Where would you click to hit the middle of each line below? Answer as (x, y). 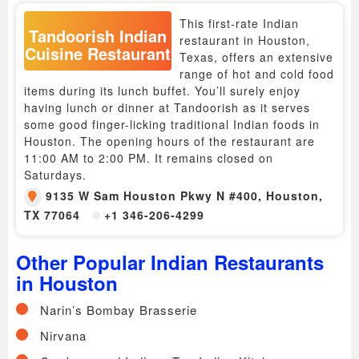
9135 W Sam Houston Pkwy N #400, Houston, (184, 195)
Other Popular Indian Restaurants (170, 262)
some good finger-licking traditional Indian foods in (172, 124)
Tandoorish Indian (98, 35)
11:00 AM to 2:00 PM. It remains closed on (149, 157)
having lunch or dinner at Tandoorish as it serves (167, 107)
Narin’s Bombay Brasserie (119, 309)
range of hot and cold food (257, 73)
